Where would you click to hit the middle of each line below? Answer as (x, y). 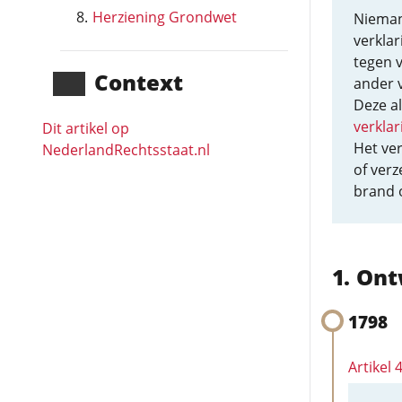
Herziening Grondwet (165, 17)
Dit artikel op (86, 128)
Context (139, 82)
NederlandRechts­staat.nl (126, 150)
